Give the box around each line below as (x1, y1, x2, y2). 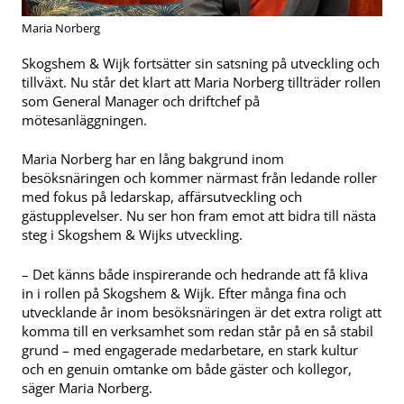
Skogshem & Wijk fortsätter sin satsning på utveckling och (22, 53, 380, 72)
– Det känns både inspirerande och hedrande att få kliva (22, 265, 368, 284)
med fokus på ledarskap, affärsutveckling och (22, 188, 302, 207)
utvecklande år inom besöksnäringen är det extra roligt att (22, 303, 381, 322)
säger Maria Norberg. (22, 379, 152, 398)
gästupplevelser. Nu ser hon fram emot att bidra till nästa (22, 207, 376, 225)
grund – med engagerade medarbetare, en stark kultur (22, 341, 358, 360)
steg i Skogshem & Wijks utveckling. (22, 225, 243, 244)
